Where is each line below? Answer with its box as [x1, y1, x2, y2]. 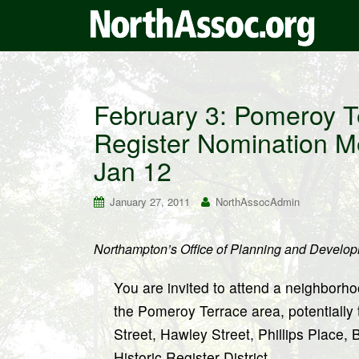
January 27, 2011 [110, 194, 190, 209]
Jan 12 [94, 151, 171, 188]
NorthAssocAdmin [216, 194, 300, 209]
